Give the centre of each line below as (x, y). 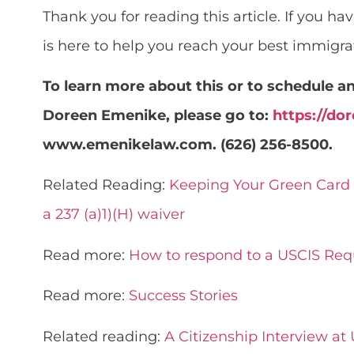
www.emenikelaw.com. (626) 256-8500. (188, 145)
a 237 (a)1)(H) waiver (114, 215)
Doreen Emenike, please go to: (158, 116)
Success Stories (183, 296)
